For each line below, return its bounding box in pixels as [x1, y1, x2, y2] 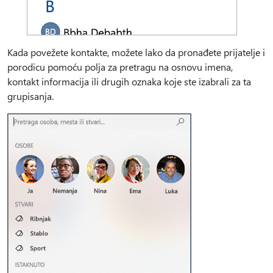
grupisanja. [7, 89, 56, 102]
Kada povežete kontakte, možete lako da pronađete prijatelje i [7, 45, 265, 58]
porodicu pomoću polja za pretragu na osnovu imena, [7, 60, 233, 73]
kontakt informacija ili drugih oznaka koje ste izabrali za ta [7, 74, 251, 88]
